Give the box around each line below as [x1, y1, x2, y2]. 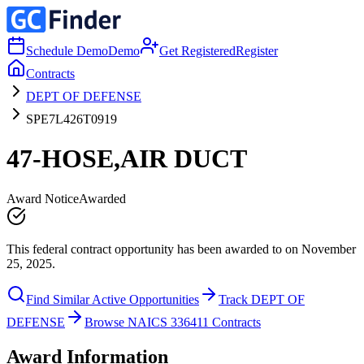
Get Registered [159, 44, 236, 58]
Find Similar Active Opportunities [26, 292, 199, 306]
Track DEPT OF [219, 292, 305, 306]
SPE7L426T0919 [26, 112, 117, 126]
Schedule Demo [26, 44, 108, 58]
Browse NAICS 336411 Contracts [84, 314, 261, 329]
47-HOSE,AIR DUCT [6, 144, 247, 174]
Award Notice [6, 191, 79, 206]
